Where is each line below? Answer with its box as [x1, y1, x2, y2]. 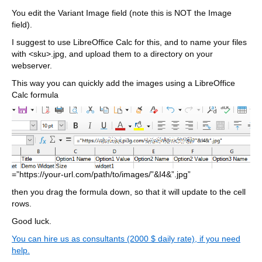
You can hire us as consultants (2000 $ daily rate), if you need [12, 234, 240, 244]
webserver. [12, 61, 52, 71]
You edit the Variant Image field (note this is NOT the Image [12, 8, 232, 18]
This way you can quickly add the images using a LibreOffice [12, 78, 235, 88]
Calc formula [12, 90, 58, 100]
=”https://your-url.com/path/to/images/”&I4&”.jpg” [12, 170, 191, 180]
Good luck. [12, 216, 51, 226]
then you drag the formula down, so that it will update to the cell [12, 187, 246, 197]
